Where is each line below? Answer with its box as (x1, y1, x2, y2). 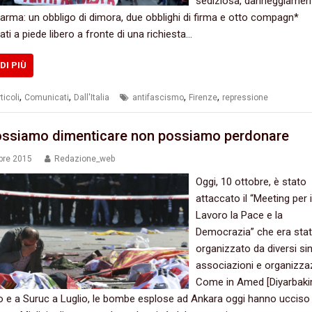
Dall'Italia (73, 93, 109, 103)
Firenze (188, 93, 217, 103)
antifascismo (132, 93, 184, 103)
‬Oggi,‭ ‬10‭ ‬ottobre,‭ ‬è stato (196, 175, 307, 188)
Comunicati (24, 93, 69, 103)
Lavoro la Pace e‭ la (196, 208, 283, 221)
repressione (221, 93, 268, 103)
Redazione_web (54, 153, 115, 164)
